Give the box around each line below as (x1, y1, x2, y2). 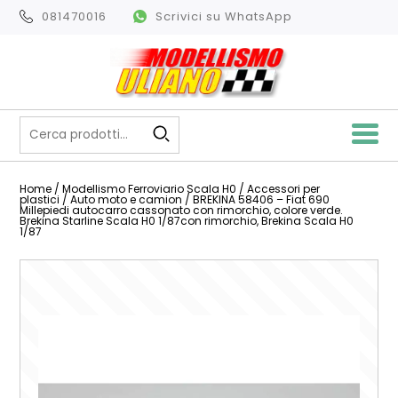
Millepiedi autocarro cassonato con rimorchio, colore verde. (20, 202, 344, 218)
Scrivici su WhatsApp (155, 8, 293, 25)
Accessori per (247, 180, 321, 196)
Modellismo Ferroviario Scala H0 (62, 180, 237, 196)
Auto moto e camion (70, 191, 183, 207)
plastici (20, 191, 60, 207)
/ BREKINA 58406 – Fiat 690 (182, 191, 330, 207)
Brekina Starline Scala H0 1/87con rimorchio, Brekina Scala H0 (20, 212, 354, 228)
